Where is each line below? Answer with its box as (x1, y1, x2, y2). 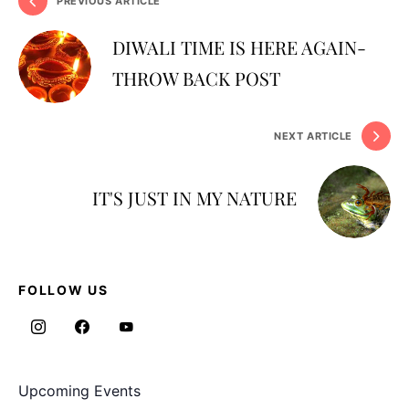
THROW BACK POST (112, 66, 280, 91)
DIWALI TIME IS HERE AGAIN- (112, 35, 366, 60)
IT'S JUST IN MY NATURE (92, 185, 297, 211)
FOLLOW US (18, 282, 109, 299)
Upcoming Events (18, 382, 141, 401)
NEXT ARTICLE (274, 130, 352, 143)
